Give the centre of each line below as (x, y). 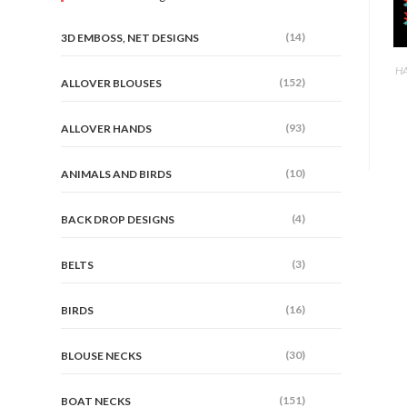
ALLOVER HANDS (107, 129)
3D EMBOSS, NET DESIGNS (130, 38)
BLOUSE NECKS (102, 356)
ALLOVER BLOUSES (112, 83)
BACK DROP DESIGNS (118, 219)
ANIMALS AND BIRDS (117, 174)
